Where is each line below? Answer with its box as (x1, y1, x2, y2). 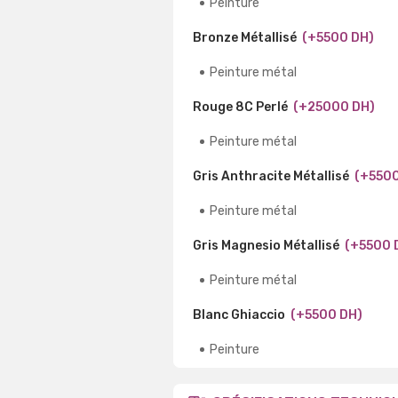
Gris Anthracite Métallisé (193, 168, 349, 184)
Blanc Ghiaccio (193, 306, 285, 322)
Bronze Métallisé (193, 29, 297, 45)
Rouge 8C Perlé (193, 99, 288, 115)
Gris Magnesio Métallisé (193, 237, 339, 253)
